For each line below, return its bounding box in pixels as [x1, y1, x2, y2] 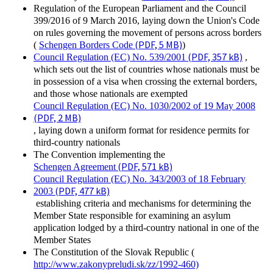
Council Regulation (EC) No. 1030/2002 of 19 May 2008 [34, 101, 255, 111]
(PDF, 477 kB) [53, 185, 110, 197]
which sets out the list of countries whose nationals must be [34, 64, 260, 74]
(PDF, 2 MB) [34, 112, 81, 124]
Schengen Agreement [34, 161, 116, 172]
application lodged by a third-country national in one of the [34, 222, 259, 233]
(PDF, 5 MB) [133, 38, 182, 51]
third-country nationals [34, 137, 120, 147]
